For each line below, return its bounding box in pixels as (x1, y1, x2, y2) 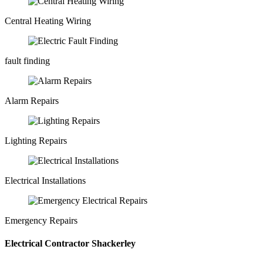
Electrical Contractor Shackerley (5, 238, 136, 248)
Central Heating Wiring (5, 15, 91, 26)
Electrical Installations (5, 175, 86, 186)
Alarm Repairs (5, 95, 59, 106)
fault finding (5, 55, 50, 66)
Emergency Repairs (5, 215, 77, 225)
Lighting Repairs (5, 135, 67, 146)
